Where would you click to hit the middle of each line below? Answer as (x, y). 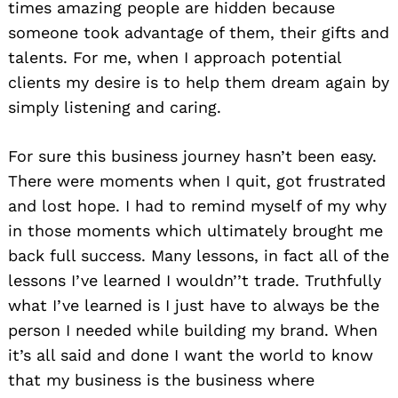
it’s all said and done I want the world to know (191, 355)
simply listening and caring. (115, 107)
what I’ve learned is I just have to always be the (194, 306)
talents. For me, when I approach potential (175, 58)
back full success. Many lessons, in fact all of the (199, 256)
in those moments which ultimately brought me (195, 231)
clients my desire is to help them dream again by (199, 83)
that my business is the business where (161, 380)
